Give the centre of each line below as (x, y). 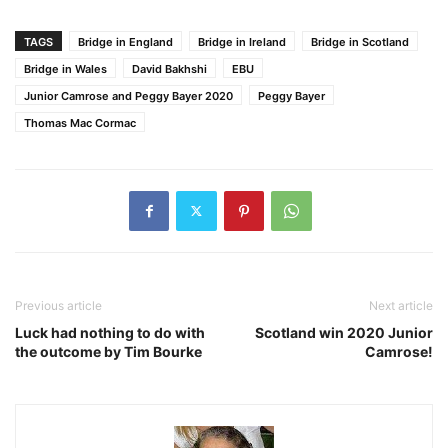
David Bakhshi (169, 68)
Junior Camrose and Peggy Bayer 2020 (128, 95)
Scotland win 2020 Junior (344, 332)
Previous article (58, 305)
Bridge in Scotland (360, 41)
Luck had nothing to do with (110, 332)
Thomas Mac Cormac (80, 122)
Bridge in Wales (65, 68)
